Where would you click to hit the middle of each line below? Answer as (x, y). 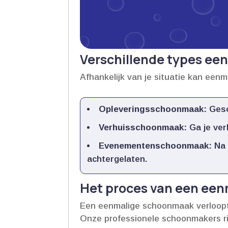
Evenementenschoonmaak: (155, 146)
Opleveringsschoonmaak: (153, 109)
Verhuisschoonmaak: (143, 127)
